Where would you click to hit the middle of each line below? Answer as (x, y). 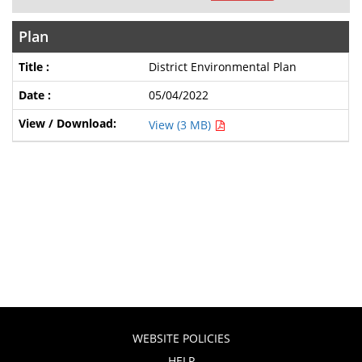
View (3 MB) (181, 125)
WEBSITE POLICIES (181, 338)
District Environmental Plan (222, 67)
